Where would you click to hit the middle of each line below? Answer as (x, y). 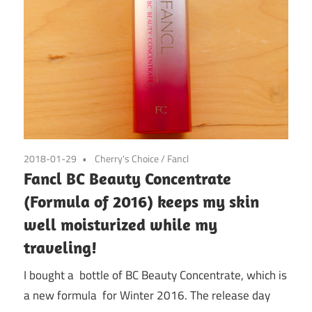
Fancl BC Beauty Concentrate (127, 179)
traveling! (60, 248)
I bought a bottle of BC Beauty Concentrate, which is (155, 275)
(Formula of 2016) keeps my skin (141, 202)
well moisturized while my (120, 225)
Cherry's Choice (127, 159)
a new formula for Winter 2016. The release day (147, 295)
